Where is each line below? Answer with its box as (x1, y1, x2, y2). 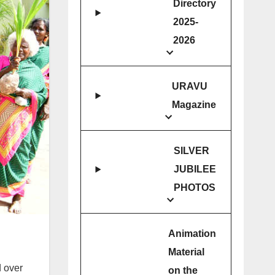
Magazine (172, 99, 216, 110)
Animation (168, 228, 216, 239)
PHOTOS (174, 182, 215, 193)
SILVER (174, 145, 209, 157)
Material (168, 247, 204, 258)
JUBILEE (174, 164, 216, 175)
